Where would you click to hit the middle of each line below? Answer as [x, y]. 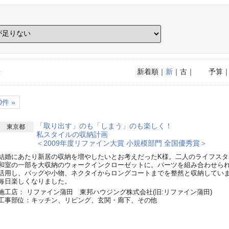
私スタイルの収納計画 [72, 134]
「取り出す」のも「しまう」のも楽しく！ [104, 125]
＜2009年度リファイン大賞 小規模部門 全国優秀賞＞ [121, 143]
